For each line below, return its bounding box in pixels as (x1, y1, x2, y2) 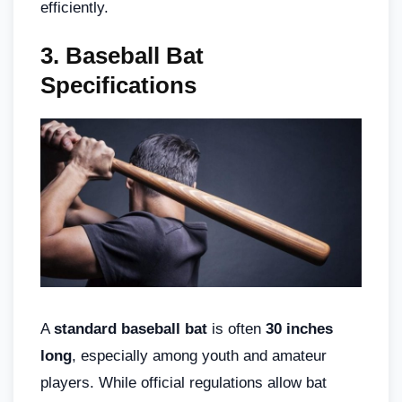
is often (207, 320, 266, 338)
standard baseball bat (54, 320, 207, 338)
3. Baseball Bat (40, 42, 204, 70)
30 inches (266, 320, 333, 338)
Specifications (40, 72, 197, 100)
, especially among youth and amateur (72, 347, 327, 365)
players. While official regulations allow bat (40, 374, 327, 392)
